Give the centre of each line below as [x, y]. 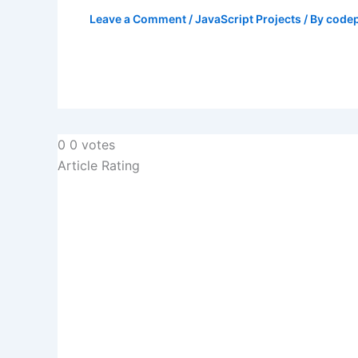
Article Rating [99, 166]
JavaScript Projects [248, 18]
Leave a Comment [138, 18]
